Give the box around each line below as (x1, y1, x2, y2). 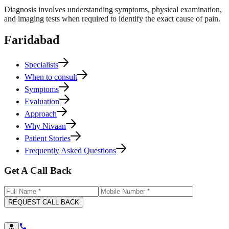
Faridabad (4, 33, 59, 47)
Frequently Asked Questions (25, 146, 116, 155)
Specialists (25, 60, 58, 70)
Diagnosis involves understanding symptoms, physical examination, (4, 5, 222, 14)
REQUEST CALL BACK (8, 198, 79, 206)
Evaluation (25, 97, 59, 106)
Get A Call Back (4, 165, 72, 176)
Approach (25, 109, 57, 119)
